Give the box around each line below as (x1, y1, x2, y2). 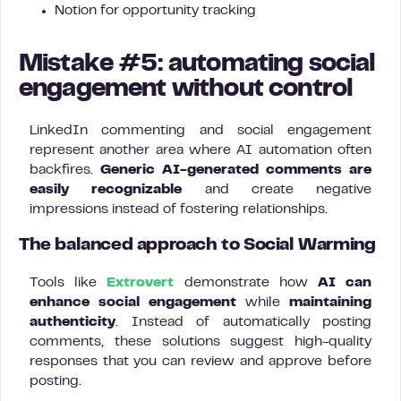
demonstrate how (174, 277, 318, 289)
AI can (317, 277, 372, 289)
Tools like (30, 277, 107, 289)
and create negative (182, 183, 371, 196)
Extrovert (107, 277, 175, 289)
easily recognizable (30, 183, 183, 196)
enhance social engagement (30, 296, 245, 309)
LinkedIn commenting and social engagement (30, 124, 371, 137)
